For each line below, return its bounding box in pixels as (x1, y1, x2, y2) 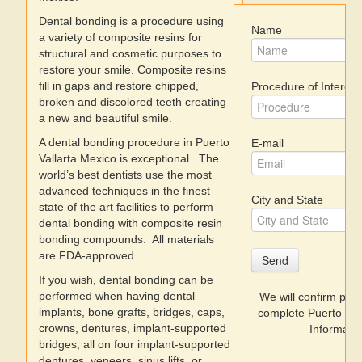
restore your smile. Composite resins (39, 63, 226, 76)
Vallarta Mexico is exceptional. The (39, 152, 219, 165)
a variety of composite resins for (39, 31, 202, 44)
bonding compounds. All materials (39, 233, 214, 246)
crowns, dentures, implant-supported (39, 322, 226, 335)
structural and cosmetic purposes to (39, 47, 221, 60)
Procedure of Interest (251, 79, 360, 93)
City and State (251, 192, 324, 206)
